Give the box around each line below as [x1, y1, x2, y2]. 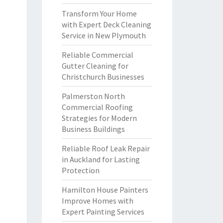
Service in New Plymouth [61, 30, 146, 40]
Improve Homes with [61, 196, 133, 206]
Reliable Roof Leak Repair [61, 143, 150, 153]
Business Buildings [61, 124, 125, 134]
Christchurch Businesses [61, 72, 144, 82]
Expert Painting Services [61, 207, 144, 217]
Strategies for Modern [61, 113, 137, 123]
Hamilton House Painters [61, 185, 148, 195]
